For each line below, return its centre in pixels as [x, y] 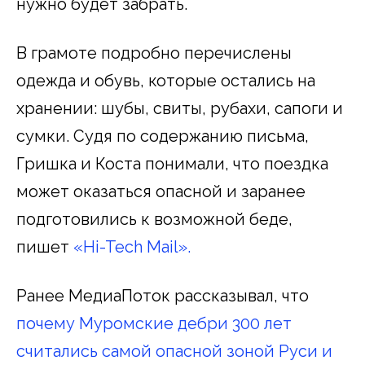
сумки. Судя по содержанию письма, [163, 136]
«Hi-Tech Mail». [132, 247]
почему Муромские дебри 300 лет [154, 324]
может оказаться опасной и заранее [161, 192]
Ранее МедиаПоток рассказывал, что [163, 296]
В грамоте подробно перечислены [154, 53]
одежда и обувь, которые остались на [166, 81]
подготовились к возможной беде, [154, 220]
